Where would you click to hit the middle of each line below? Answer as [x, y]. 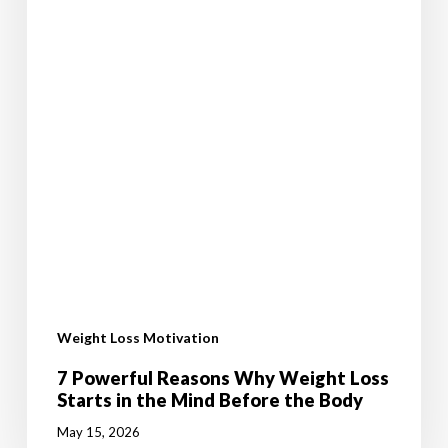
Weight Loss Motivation [137, 337]
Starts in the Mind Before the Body [209, 400]
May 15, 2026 [98, 431]
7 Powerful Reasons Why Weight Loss [222, 378]
